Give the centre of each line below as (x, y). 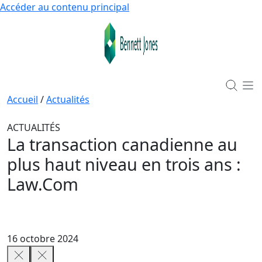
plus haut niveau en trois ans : (124, 164)
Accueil (23, 99)
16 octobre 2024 (43, 238)
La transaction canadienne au (122, 144)
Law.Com (43, 184)
